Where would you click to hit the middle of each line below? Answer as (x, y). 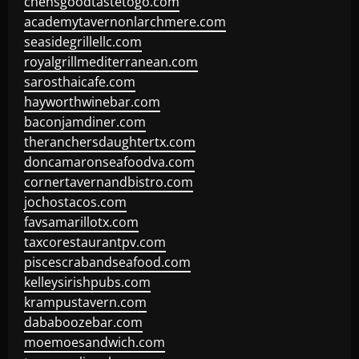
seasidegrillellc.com (83, 42)
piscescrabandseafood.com (107, 262)
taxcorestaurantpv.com (95, 242)
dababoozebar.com (83, 322)
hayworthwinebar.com (92, 102)
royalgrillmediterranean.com (111, 62)
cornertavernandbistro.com (109, 182)
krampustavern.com (85, 302)
